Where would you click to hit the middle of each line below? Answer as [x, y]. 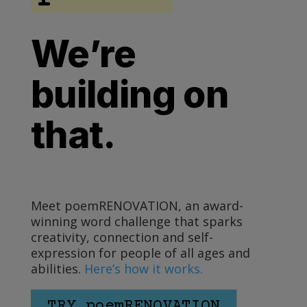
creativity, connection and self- [122, 237]
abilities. [57, 268]
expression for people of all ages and [140, 253]
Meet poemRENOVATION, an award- [137, 205]
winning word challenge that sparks [136, 221]
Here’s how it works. [143, 268]
